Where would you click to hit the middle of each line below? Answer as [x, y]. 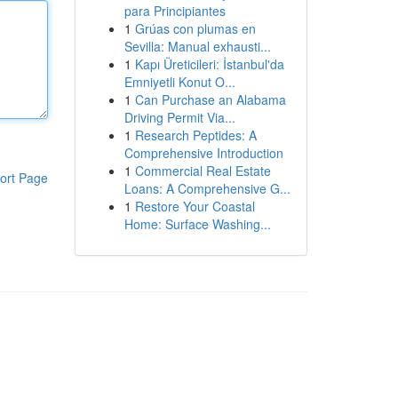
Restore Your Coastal [195, 206]
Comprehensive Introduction [203, 153]
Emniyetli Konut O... [179, 82]
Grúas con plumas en [195, 28]
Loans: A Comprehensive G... [207, 188]
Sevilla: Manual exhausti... [197, 46]
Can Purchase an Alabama [210, 99]
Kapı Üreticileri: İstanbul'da [209, 64]
